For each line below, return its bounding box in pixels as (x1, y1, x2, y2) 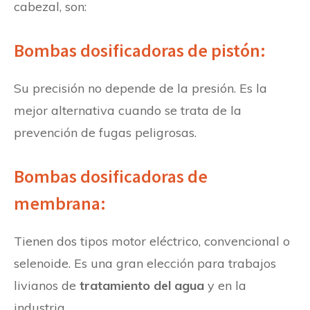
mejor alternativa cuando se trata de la (14, 102, 241, 118)
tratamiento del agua (80, 277, 204, 293)
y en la (204, 277, 246, 293)
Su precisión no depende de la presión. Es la (14, 80, 267, 96)
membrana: (14, 191, 109, 215)
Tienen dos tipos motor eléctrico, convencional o (14, 232, 290, 249)
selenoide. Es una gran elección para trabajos (14, 255, 276, 271)
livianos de (14, 277, 80, 293)
